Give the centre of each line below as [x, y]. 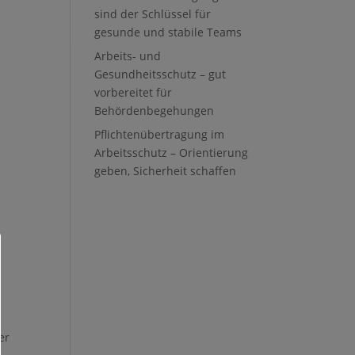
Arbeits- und [128, 56]
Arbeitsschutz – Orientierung [172, 153]
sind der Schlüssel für [153, 14]
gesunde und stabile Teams [168, 32]
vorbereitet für [134, 92]
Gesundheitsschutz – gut [160, 74]
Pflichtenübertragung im [160, 134]
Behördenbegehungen [155, 111]
